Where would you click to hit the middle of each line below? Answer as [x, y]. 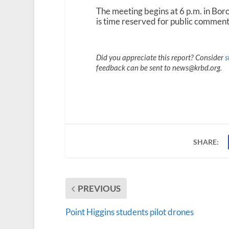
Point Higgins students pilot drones [129, 212]
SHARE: [206, 142]
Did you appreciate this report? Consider [160, 58]
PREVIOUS [99, 189]
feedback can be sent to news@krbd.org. [159, 68]
